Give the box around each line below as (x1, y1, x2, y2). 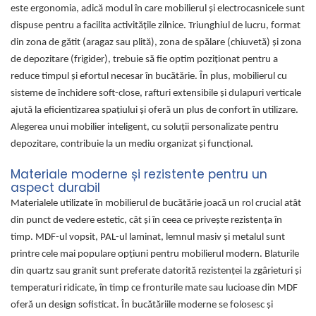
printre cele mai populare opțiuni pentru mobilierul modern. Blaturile (11, 248, 299, 260)
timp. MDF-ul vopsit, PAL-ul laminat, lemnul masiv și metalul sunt (11, 231, 285, 243)
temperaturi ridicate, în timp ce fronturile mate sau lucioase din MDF (11, 282, 298, 293)
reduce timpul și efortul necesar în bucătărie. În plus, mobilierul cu (11, 71, 287, 82)
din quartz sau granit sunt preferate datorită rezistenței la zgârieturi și (11, 265, 301, 276)
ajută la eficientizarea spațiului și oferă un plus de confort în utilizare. (11, 104, 298, 116)
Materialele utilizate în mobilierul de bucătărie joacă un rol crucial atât (11, 197, 301, 209)
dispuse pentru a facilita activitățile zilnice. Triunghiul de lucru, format (11, 20, 300, 31)
